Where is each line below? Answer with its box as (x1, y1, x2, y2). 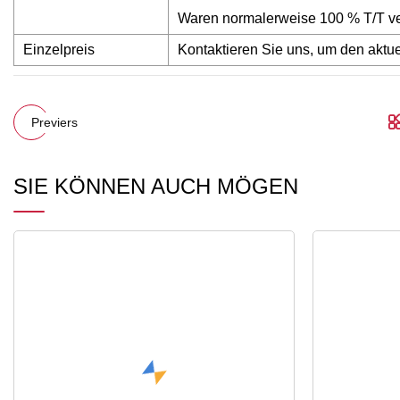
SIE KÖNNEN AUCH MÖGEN (13, 174, 298, 199)
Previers (31, 114, 78, 129)
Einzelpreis (23, 42, 95, 58)
